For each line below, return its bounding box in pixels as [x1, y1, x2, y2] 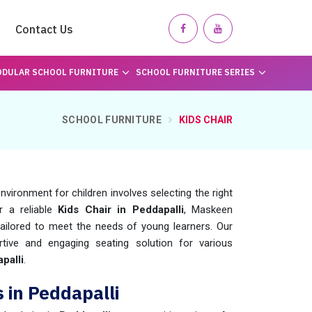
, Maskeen [183, 203, 233, 216]
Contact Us [15, 22, 73, 36]
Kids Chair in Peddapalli [58, 203, 184, 216]
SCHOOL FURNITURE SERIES [135, 67, 255, 77]
